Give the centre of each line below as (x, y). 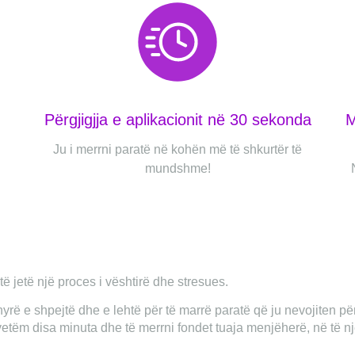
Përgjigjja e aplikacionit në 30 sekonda (177, 120)
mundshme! (177, 168)
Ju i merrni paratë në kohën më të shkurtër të (177, 149)
